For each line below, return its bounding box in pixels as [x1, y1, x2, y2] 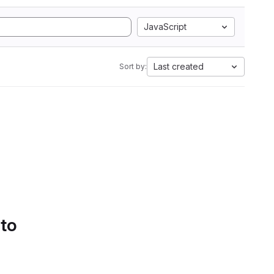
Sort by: [119, 62, 147, 71]
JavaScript [144, 21, 187, 32]
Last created [154, 61, 204, 72]
